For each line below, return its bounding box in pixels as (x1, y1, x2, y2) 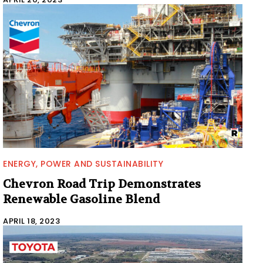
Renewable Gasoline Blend (3, 192, 160, 207)
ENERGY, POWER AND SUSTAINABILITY (3, 158, 163, 170)
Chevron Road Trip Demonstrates (3, 177, 201, 192)
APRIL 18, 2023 (3, 215, 60, 227)
